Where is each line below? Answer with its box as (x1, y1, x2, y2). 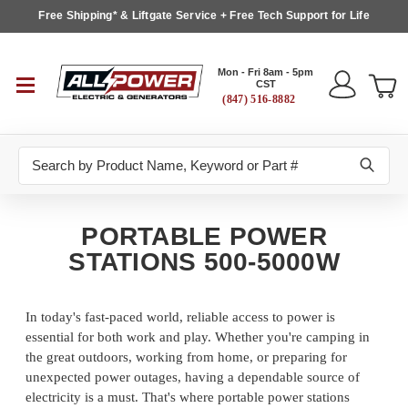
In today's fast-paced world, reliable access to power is (25, 310, 335, 325)
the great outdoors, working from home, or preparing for (25, 350, 347, 365)
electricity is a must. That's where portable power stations (25, 390, 350, 405)
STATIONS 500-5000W (68, 248, 340, 277)
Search (18, 148, 60, 164)
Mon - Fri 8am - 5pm (218, 66, 314, 77)
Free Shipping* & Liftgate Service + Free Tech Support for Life (38, 9, 370, 23)
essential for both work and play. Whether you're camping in (25, 330, 370, 345)
